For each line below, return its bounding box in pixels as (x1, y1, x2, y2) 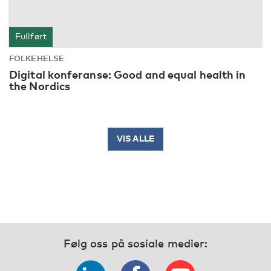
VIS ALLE (117, 132, 154, 143)
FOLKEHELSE (9, 53, 64, 63)
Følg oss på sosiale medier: (63, 236, 208, 250)
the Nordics (9, 79, 71, 93)
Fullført (15, 30, 47, 41)
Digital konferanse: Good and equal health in (9, 67, 246, 81)
